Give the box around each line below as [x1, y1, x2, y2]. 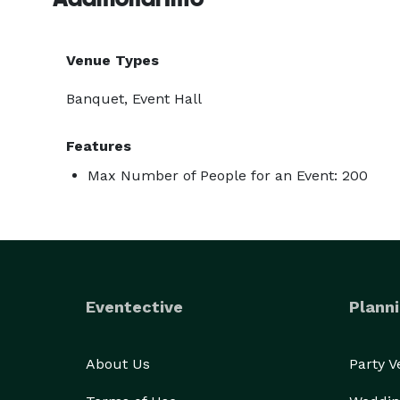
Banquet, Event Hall [66, 90, 202, 107]
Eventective [86, 297, 183, 316]
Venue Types [66, 52, 159, 69]
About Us [86, 355, 150, 372]
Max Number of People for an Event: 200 [87, 167, 368, 184]
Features [66, 137, 131, 154]
